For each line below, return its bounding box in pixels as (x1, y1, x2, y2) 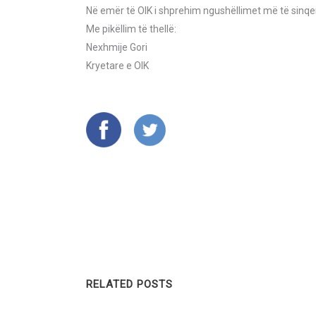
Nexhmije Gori (86, 42, 147, 53)
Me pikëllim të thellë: (86, 23, 176, 35)
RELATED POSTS (86, 278, 173, 291)
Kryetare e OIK (86, 60, 149, 71)
